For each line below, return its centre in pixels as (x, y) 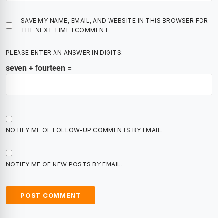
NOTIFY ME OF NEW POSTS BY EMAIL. (64, 164)
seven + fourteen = (39, 68)
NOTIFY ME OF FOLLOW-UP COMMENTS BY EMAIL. (84, 130)
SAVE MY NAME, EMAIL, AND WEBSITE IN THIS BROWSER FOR (115, 21)
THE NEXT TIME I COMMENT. (66, 30)
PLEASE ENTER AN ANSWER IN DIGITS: (64, 52)
